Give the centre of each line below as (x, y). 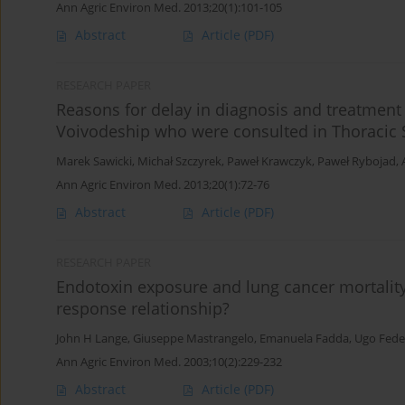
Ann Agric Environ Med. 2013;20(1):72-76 (163, 185)
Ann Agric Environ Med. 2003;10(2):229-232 (169, 362)
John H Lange (92, 339)
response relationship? (143, 309)
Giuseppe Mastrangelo (193, 339)
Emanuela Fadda (304, 339)
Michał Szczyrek (179, 162)
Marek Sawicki (94, 162)
